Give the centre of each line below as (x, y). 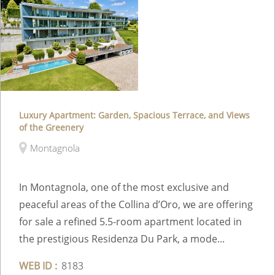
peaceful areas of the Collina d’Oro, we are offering (136, 204)
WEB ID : (38, 265)
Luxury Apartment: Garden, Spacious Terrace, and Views (134, 115)
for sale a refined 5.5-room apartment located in (130, 221)
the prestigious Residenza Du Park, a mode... (122, 238)
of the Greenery (51, 127)
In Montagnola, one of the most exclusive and (124, 187)
